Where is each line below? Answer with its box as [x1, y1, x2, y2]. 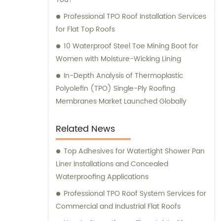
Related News [56, 121, 115, 136]
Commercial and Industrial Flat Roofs [56, 200, 181, 212]
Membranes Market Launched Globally [56, 95, 186, 107]
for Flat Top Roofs [56, 23, 115, 35]
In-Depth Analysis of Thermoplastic [64, 70, 183, 81]
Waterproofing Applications [56, 171, 148, 183]
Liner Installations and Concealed [56, 158, 168, 170]
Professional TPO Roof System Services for [64, 187, 206, 199]
